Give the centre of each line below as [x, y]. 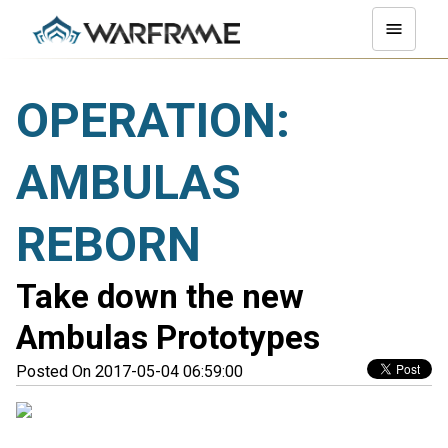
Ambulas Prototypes [168, 337]
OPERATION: [153, 120]
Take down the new [160, 296]
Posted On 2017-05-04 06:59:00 [129, 371]
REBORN [108, 244]
